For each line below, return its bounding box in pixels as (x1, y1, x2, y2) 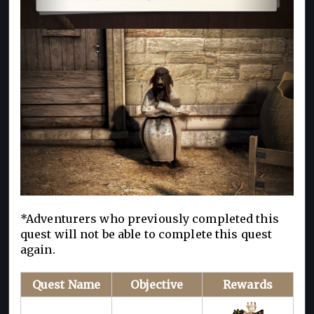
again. (20, 242, 58, 257)
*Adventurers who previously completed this (20, 211, 279, 226)
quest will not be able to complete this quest (20, 226, 273, 241)
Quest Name (32, 277, 101, 292)
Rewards (223, 277, 273, 292)
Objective (130, 277, 184, 292)
